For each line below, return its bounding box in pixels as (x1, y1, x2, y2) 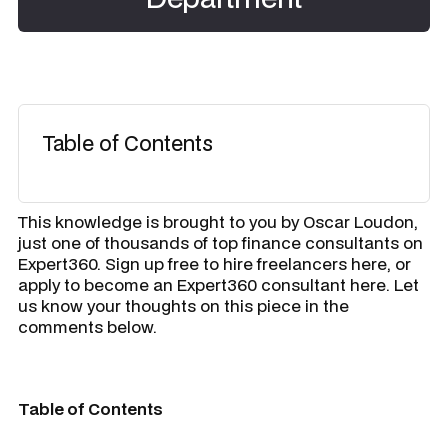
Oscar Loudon (303, 210, 414, 233)
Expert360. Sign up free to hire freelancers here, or (18, 252, 411, 275)
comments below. (18, 315, 157, 338)
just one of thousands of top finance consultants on (18, 231, 423, 254)
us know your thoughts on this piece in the (18, 294, 349, 317)
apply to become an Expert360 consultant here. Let (18, 273, 419, 296)
